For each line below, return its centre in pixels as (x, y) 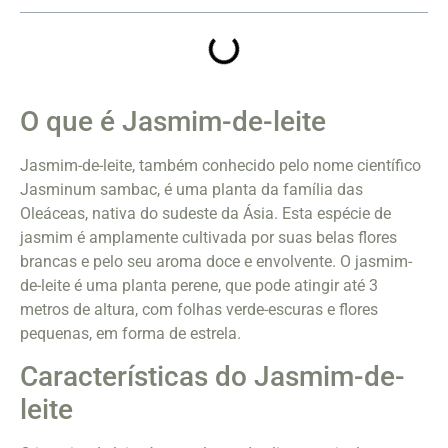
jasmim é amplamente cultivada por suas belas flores (208, 238)
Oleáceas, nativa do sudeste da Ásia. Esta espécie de (205, 214)
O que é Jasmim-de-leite (173, 122)
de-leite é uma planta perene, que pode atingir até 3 (199, 286)
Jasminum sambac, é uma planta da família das (191, 190)
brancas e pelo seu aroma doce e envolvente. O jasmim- (216, 262)
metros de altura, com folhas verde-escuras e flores (199, 310)
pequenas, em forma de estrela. (130, 334)
